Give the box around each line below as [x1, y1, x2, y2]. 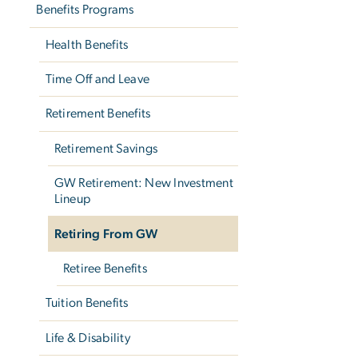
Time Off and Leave [45, 73, 150, 86]
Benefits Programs [36, 3, 134, 17]
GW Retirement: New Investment [54, 177, 233, 190]
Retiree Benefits [62, 261, 147, 275]
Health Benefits [45, 38, 129, 51]
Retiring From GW [54, 227, 158, 241]
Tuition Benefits [45, 296, 129, 310]
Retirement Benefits [45, 107, 151, 121]
